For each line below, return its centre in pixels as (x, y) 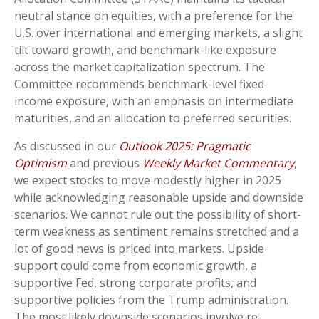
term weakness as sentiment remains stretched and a (157, 231)
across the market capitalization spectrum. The (140, 67)
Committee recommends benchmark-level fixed (139, 84)
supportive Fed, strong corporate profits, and (135, 282)
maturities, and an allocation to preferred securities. (153, 118)
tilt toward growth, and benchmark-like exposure (145, 49)
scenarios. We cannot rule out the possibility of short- (158, 214)
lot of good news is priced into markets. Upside (139, 248)
